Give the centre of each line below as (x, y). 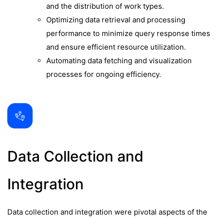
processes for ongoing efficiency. (104, 74)
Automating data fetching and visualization (119, 61)
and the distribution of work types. (105, 6)
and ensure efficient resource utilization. (116, 47)
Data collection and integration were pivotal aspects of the (107, 212)
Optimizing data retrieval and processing (116, 20)
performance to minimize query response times (128, 33)
